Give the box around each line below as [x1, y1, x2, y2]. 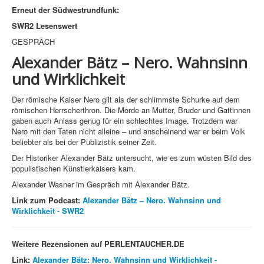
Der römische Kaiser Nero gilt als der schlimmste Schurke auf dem [12, 94, 240, 105]
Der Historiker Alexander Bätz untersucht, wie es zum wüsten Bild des [12, 152, 252, 164]
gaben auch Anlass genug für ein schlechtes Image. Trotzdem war [12, 115, 237, 127]
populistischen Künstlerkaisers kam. [12, 163, 136, 174]
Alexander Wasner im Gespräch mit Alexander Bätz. [12, 179, 190, 190]
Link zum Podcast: [12, 194, 82, 206]
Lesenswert [36, 20, 77, 32]
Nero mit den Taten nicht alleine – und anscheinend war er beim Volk [12, 126, 245, 137]
